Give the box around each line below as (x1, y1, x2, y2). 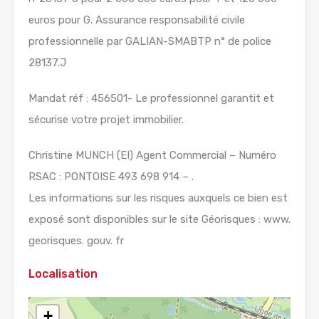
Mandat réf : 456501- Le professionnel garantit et (28, 92, 274, 105)
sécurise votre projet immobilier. (28, 113, 184, 127)
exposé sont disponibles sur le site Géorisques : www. (28, 213, 291, 226)
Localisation (28, 267, 98, 281)
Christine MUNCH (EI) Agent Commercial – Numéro (28, 149, 276, 162)
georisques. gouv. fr (28, 234, 124, 248)
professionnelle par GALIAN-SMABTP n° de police (28, 35, 271, 48)
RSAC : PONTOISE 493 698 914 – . (28, 170, 194, 184)
